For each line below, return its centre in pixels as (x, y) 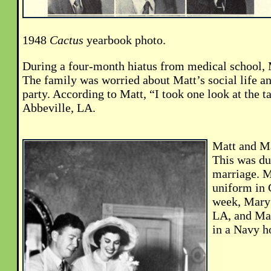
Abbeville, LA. (59, 108)
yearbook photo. (125, 40)
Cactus (67, 40)
